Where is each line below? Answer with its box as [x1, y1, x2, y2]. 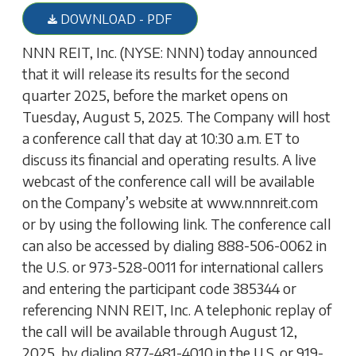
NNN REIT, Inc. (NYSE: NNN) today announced [22, 42, 319, 61]
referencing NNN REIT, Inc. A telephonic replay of [22, 300, 332, 319]
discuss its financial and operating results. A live [22, 149, 317, 168]
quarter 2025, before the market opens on [22, 85, 288, 104]
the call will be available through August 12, [22, 321, 298, 340]
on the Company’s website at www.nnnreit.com [22, 192, 319, 211]
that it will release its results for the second [22, 64, 291, 83]
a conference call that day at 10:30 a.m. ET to [22, 128, 300, 147]
